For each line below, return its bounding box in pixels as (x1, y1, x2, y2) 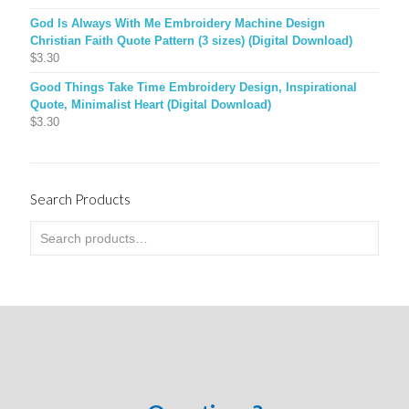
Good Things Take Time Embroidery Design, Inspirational (30, 79, 357, 94)
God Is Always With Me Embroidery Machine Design (30, 16, 325, 30)
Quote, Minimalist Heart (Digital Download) (30, 97, 271, 111)
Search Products (30, 190, 131, 207)
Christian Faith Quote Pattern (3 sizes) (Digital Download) (30, 33, 352, 47)
